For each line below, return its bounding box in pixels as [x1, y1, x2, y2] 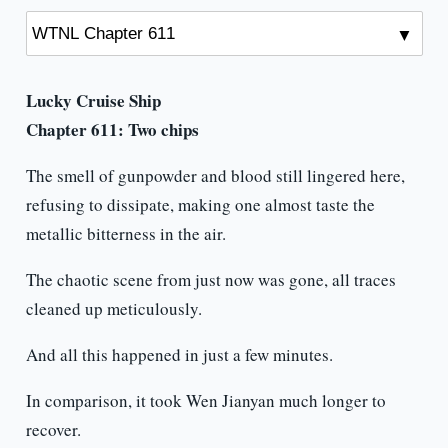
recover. [25, 418, 81, 442]
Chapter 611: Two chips [25, 117, 199, 143]
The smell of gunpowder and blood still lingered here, [25, 164, 405, 188]
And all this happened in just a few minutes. [25, 343, 333, 367]
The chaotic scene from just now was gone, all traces [25, 268, 396, 292]
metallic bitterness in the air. [25, 222, 226, 246]
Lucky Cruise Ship [25, 88, 161, 114]
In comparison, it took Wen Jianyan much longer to [25, 389, 386, 413]
